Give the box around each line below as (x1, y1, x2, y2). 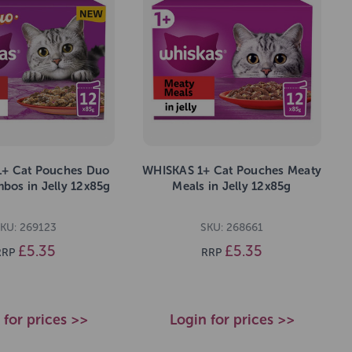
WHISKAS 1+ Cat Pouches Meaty (142, 163, 321, 178)
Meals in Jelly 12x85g (172, 179, 291, 194)
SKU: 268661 (200, 220, 263, 234)
